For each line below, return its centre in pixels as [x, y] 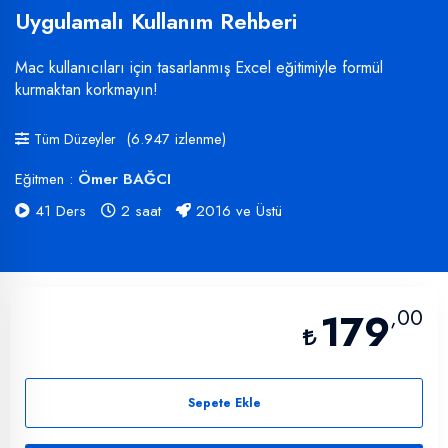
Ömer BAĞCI [124, 178]
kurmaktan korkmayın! [86, 89]
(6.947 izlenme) [176, 139]
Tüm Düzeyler [75, 138]
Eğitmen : [46, 178]
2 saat [141, 210]
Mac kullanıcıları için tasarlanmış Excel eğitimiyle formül [199, 67]
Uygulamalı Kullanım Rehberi [156, 20]
